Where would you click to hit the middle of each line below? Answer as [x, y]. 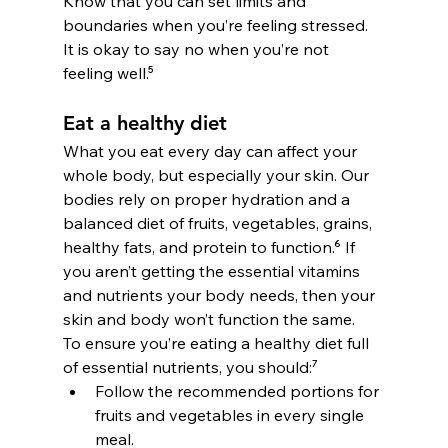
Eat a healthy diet [144, 122]
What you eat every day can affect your [211, 150]
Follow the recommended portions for [238, 390]
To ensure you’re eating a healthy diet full [217, 342]
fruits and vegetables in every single [231, 414]
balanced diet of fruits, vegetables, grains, [219, 222]
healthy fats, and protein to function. [198, 246]
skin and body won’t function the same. [208, 318]
